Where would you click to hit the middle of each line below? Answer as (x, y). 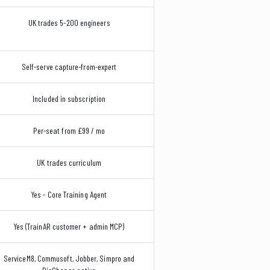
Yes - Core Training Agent (69, 194)
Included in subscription (69, 99)
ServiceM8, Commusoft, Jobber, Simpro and (69, 258)
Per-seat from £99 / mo (69, 130)
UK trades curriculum (69, 162)
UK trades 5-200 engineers (69, 23)
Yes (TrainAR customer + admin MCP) (69, 226)
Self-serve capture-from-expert (69, 67)
